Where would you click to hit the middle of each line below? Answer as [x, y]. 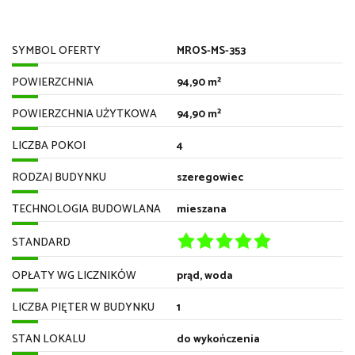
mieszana [201, 209]
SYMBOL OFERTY [56, 51]
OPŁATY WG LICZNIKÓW [74, 276]
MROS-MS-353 [211, 51]
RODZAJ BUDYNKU [59, 177]
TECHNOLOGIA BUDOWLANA [86, 209]
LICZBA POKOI [49, 146]
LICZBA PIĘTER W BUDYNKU [83, 307]
